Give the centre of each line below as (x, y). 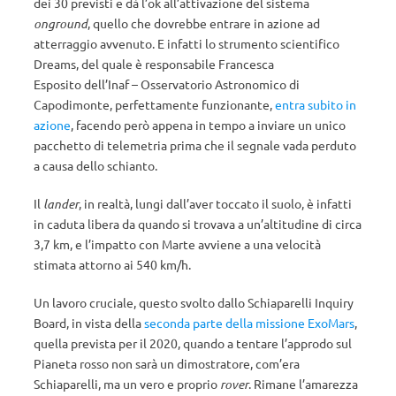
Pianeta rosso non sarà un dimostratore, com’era (167, 363)
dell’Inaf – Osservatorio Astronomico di (192, 84)
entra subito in (316, 104)
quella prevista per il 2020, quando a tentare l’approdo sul (193, 343)
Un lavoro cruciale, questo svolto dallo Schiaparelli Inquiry (194, 302)
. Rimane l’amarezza (303, 384)
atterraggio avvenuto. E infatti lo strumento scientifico (187, 43)
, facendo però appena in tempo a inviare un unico (208, 125)
